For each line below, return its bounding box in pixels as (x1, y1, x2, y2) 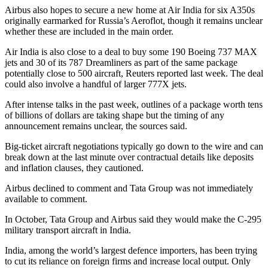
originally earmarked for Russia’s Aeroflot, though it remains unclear (5, 15, 263, 26)
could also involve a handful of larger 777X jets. (5, 78, 187, 89)
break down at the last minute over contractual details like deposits (5, 151, 254, 162)
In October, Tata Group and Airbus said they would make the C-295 (5, 214, 261, 224)
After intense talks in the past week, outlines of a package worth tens (5, 99, 263, 109)
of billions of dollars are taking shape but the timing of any (5, 109, 224, 120)
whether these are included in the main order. (5, 26, 173, 36)
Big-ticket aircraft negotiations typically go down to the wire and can (5, 141, 263, 151)
